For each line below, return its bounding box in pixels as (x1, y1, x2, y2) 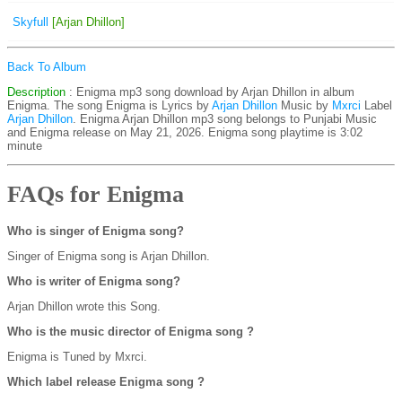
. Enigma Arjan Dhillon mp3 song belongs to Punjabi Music (73, 112, 377, 126)
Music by (281, 99, 332, 112)
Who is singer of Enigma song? (7, 223, 184, 238)
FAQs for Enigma (7, 181, 184, 208)
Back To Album (7, 60, 86, 74)
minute (7, 139, 42, 153)
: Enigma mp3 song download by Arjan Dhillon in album (66, 85, 354, 99)
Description (7, 85, 66, 99)
